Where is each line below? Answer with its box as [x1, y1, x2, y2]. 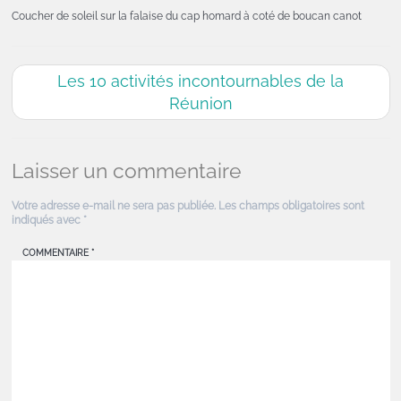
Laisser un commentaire [11, 158, 242, 183]
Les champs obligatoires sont [218, 200, 364, 212]
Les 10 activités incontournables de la [57, 72, 344, 90]
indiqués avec [11, 214, 83, 226]
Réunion [168, 94, 233, 113]
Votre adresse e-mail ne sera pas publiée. [11, 200, 216, 212]
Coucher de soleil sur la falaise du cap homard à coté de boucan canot [11, 10, 362, 22]
